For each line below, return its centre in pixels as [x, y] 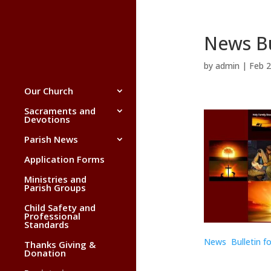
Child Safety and [60, 207]
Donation [45, 253]
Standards [47, 224]
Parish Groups [55, 188]
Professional [52, 216]
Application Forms [64, 159]
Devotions [47, 119]
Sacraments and [60, 111]
